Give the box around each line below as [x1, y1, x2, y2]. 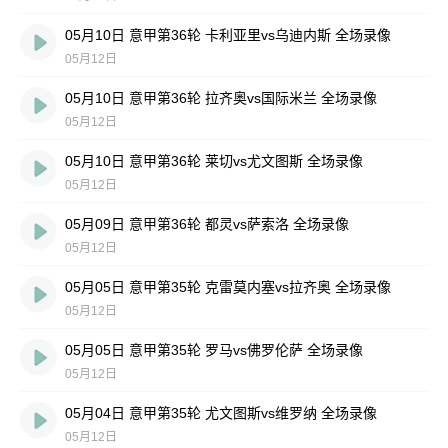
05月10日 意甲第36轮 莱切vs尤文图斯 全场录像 [65, 153, 363, 169]
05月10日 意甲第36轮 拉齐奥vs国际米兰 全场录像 [65, 90, 377, 106]
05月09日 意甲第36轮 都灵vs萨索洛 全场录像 [65, 216, 349, 232]
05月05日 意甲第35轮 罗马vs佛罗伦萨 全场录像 [65, 342, 363, 358]
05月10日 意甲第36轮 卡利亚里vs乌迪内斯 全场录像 [65, 27, 391, 43]
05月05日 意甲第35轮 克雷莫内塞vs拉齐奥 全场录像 [65, 279, 391, 295]
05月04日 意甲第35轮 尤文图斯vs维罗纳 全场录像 [65, 405, 377, 421]
